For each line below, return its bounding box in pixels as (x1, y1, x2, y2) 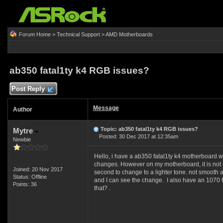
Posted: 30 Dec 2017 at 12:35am (93, 133, 178, 139)
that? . (94, 185, 111, 192)
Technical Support (56, 31, 100, 37)
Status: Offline (12, 174, 47, 180)
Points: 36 (12, 181, 37, 187)
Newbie (12, 136, 31, 142)
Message (93, 105, 119, 111)
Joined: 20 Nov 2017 (12, 166, 63, 172)
